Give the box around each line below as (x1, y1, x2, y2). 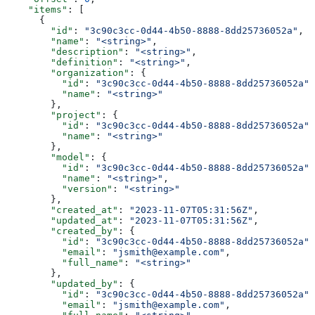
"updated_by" (6, 278, 118, 289)
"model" (6, 151, 90, 162)
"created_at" (6, 204, 118, 215)
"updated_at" (6, 214, 118, 226)
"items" (6, 4, 67, 15)
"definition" (6, 56, 118, 67)
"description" (6, 46, 124, 57)
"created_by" (6, 225, 118, 236)
